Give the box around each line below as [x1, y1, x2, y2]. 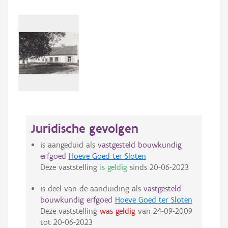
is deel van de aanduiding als [40, 184, 144, 194]
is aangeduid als [40, 140, 98, 150]
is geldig [99, 162, 127, 173]
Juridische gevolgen [31, 121, 138, 136]
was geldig [99, 206, 135, 216]
